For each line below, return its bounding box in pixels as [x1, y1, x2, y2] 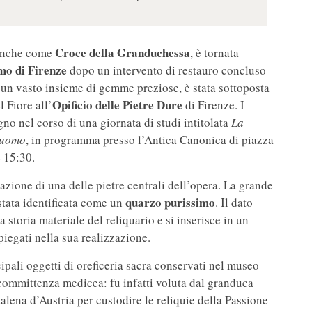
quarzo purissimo [125, 194, 215, 212]
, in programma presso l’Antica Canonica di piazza [26, 132, 274, 148]
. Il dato [215, 194, 253, 211]
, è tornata [190, 45, 239, 61]
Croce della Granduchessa [55, 44, 190, 62]
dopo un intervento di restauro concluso [70, 62, 266, 79]
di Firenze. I [182, 97, 244, 114]
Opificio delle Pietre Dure [52, 96, 182, 114]
